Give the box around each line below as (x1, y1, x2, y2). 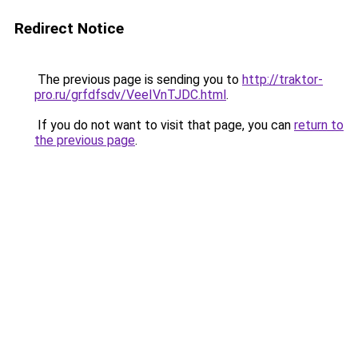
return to (294, 117, 344, 133)
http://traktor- (242, 72, 323, 87)
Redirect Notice (14, 19, 124, 38)
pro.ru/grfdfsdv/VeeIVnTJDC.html (34, 87, 226, 102)
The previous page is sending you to (34, 72, 242, 87)
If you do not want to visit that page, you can (34, 117, 294, 133)
